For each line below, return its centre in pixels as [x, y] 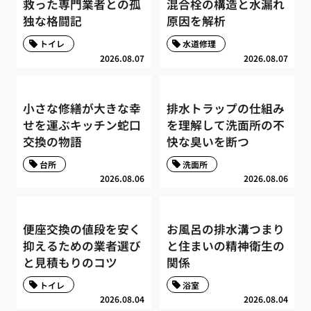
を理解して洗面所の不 [225, 125]
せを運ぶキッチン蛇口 [82, 125]
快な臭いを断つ [208, 142]
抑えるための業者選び [82, 245]
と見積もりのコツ [70, 262]
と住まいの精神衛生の [225, 245]
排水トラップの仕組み [225, 109]
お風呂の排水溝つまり [225, 229]
